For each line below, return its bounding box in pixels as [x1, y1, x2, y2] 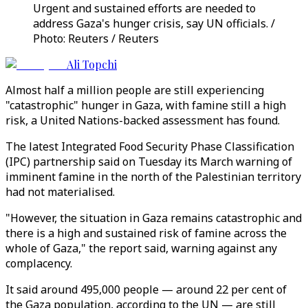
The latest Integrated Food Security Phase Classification [5, 139, 294, 154]
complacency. [5, 256, 72, 271]
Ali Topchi [67, 57, 117, 71]
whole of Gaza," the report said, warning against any [5, 241, 277, 256]
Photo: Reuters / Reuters [33, 31, 159, 46]
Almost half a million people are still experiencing [5, 82, 264, 98]
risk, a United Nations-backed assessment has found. [5, 113, 280, 128]
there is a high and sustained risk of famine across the [5, 225, 287, 241]
